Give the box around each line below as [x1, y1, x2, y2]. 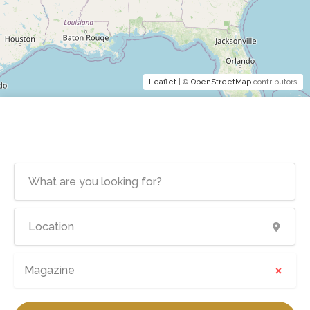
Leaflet [149, 77, 176, 86]
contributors [251, 77, 298, 86]
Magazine [24, 264, 75, 277]
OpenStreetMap [191, 77, 251, 86]
